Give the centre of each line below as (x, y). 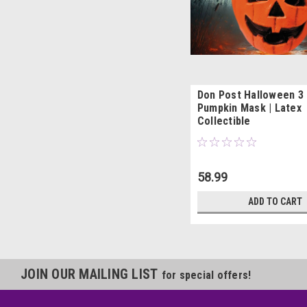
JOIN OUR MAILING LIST (91, 274)
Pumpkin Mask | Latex (249, 108)
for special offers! (206, 275)
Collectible (224, 121)
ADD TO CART (275, 201)
